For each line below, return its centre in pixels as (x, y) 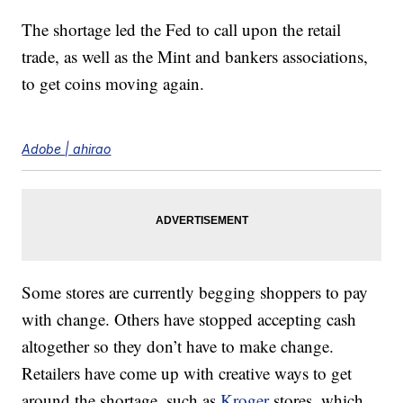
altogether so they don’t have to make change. (178, 346)
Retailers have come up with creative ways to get (187, 373)
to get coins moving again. (113, 84)
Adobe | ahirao (67, 149)
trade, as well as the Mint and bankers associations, (195, 57)
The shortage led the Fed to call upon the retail (182, 30)
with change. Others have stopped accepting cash (189, 319)
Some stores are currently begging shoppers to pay (195, 292)
